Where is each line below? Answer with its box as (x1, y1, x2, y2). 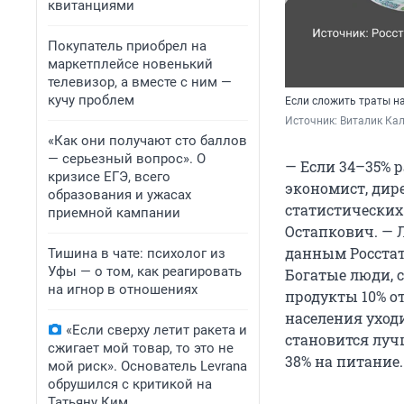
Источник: (285, 115, 340, 128)
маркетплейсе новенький (48, 56, 213, 72)
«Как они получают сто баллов (48, 133, 247, 149)
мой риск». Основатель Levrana (48, 358, 247, 374)
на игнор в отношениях (48, 281, 197, 298)
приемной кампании (48, 205, 180, 221)
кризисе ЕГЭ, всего (48, 169, 170, 185)
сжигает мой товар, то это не (48, 340, 234, 356)
